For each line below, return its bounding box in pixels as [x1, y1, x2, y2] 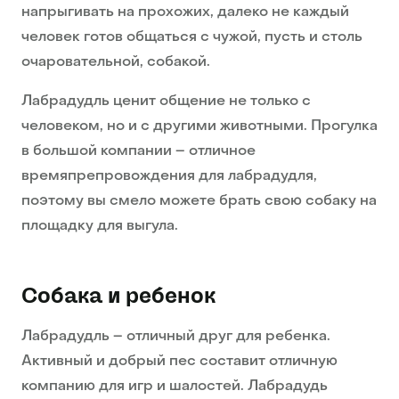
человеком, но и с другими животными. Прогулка [21, 119, 378, 134]
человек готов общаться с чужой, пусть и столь [21, 30, 362, 45]
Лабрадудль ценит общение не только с [21, 94, 311, 110]
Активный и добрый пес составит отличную [21, 354, 338, 370]
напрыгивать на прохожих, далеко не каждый [21, 5, 349, 20]
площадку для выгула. [21, 219, 178, 234]
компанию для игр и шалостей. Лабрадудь [21, 379, 328, 395]
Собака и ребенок [21, 285, 216, 307]
